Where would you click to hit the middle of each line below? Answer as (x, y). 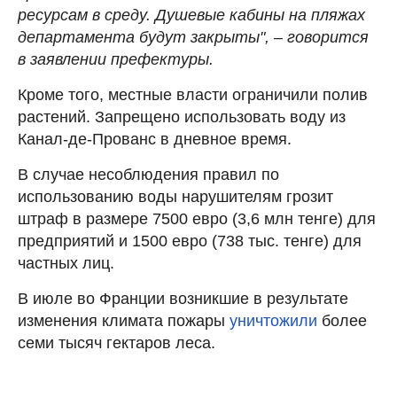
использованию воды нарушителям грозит (175, 196)
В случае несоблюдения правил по (148, 174)
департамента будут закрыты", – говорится (193, 37)
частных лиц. (66, 263)
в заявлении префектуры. (116, 59)
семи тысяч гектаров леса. (117, 343)
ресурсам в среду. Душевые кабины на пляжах (191, 15)
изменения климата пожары (124, 320)
